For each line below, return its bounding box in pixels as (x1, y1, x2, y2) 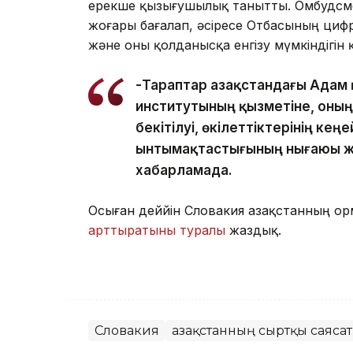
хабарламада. (136, 162, 232, 178)
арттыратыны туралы (88, 221, 225, 238)
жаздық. (225, 221, 281, 238)
